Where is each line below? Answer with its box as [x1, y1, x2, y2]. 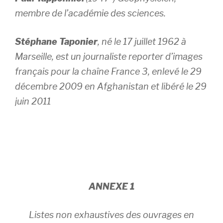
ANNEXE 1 [89, 181, 134, 192]
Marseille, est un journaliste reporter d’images [15, 51, 203, 62]
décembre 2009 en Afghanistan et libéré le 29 [15, 81, 207, 92]
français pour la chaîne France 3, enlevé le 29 [15, 66, 202, 77]
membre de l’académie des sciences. [15, 8, 166, 18]
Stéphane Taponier [15, 36, 98, 47]
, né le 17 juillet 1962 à [98, 36, 186, 47]
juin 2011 [15, 96, 51, 107]
